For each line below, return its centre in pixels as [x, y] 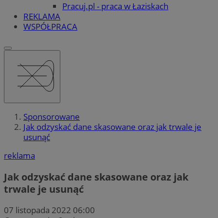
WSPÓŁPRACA [50, 26]
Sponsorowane [52, 117]
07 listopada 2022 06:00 [49, 210]
